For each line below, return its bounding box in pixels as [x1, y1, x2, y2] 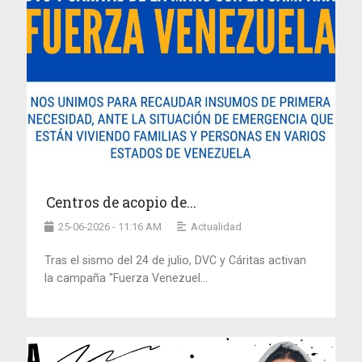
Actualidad [191, 220, 242, 233]
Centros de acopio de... [46, 192, 197, 212]
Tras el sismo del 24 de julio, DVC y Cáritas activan [44, 253, 307, 267]
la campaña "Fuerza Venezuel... [44, 271, 208, 284]
